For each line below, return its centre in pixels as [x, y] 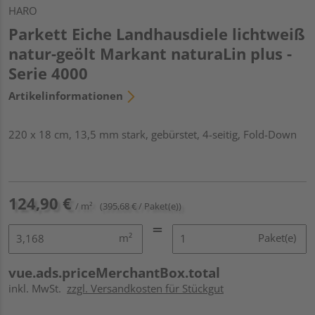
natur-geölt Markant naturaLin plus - [150, 53]
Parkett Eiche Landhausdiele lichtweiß [157, 33]
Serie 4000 [48, 73]
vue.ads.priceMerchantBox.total [114, 272]
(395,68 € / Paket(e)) [141, 206]
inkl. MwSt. [38, 288]
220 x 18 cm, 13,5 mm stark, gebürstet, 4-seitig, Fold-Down [153, 134]
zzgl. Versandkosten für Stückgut [145, 288]
